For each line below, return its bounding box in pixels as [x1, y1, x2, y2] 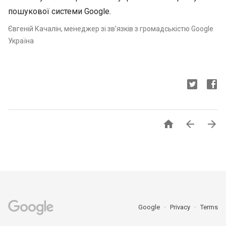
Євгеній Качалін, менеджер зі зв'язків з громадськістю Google [8, 25, 213, 33]
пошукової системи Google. [8, 7, 113, 16]
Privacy [170, 203, 192, 211]
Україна [8, 37, 34, 45]
